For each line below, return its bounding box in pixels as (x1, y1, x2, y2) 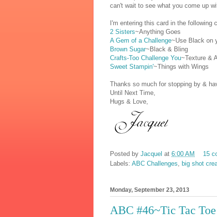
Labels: (110, 160, 132, 168)
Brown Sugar (110, 45, 146, 53)
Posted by (110, 150, 140, 158)
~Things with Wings (154, 62, 209, 70)
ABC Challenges (132, 160, 178, 168)
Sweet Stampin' (110, 62, 154, 70)
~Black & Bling (146, 45, 188, 53)
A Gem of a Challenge (110, 36, 171, 44)
